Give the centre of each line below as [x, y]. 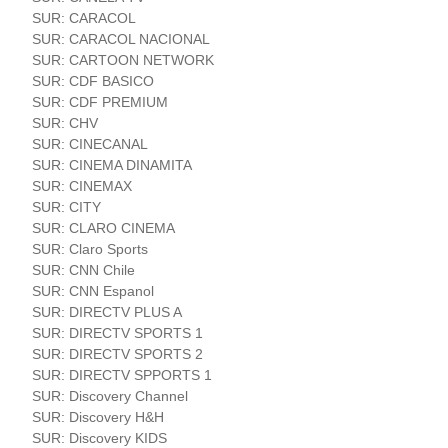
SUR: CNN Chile [84, 269]
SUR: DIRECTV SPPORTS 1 [122, 374]
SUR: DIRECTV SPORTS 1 [118, 332]
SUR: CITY [67, 206]
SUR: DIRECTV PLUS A [107, 311]
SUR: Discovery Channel [110, 395]
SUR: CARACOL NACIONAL [121, 38]
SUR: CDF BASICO [93, 80]
